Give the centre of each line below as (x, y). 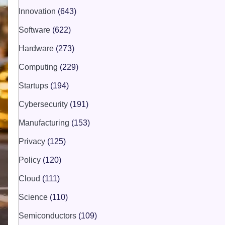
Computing (39, 67)
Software (35, 30)
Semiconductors (48, 215)
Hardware (37, 48)
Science (34, 197)
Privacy (33, 141)
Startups (34, 85)
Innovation (38, 11)
